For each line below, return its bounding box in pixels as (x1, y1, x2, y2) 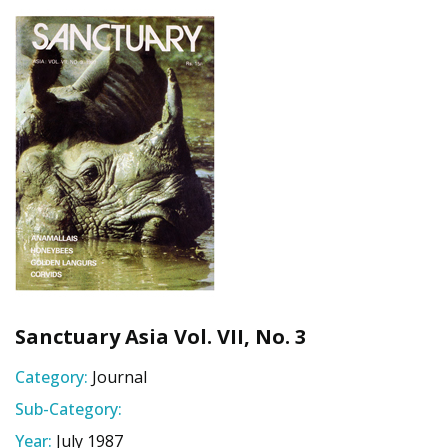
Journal (92, 366, 147, 388)
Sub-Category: (15, 398, 122, 420)
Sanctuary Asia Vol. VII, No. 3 (15, 323, 306, 350)
